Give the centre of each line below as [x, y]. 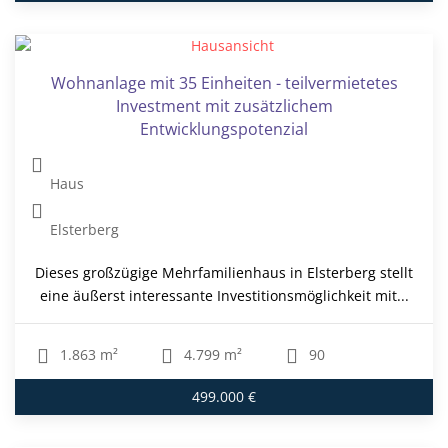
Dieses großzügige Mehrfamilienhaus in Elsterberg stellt [224, 273]
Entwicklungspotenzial [224, 129]
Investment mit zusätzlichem [224, 106]
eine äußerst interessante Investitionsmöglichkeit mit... [224, 296]
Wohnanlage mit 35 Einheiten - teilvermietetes [224, 83]
